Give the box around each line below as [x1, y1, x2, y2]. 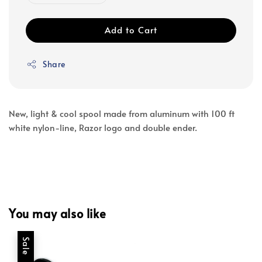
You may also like [9, 205, 106, 222]
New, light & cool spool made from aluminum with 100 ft [9, 107, 235, 120]
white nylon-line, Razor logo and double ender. [9, 121, 197, 134]
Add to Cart [105, 23, 157, 36]
